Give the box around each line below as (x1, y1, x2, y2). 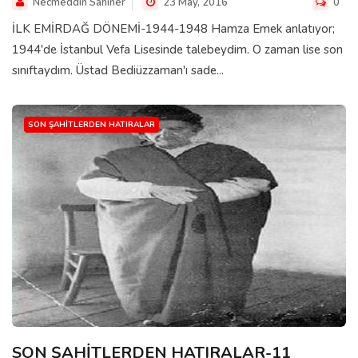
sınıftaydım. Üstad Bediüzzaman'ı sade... (12, 62, 224, 78)
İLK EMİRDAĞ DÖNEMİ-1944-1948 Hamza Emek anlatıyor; (12, 20, 335, 37)
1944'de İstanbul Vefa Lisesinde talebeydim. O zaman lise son (12, 41, 343, 58)
